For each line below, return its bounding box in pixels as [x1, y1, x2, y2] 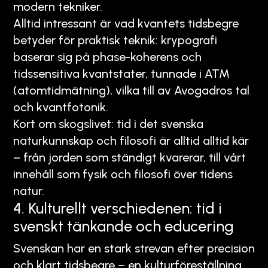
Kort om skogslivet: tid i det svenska [13, 116, 203, 131]
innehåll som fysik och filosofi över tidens [13, 166, 233, 181]
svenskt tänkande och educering [13, 217, 234, 235]
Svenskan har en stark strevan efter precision [13, 240, 255, 255]
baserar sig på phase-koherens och [13, 49, 202, 64]
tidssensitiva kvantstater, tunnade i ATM [13, 66, 230, 81]
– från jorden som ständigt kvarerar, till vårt [13, 150, 246, 165]
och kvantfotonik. [13, 99, 108, 114]
